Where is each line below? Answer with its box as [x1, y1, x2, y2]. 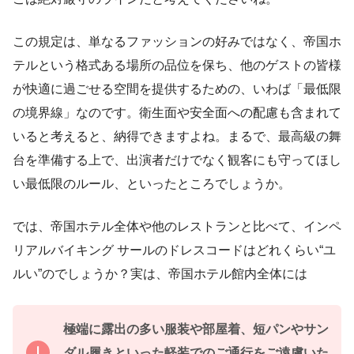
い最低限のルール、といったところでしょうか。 [13, 176, 291, 190]
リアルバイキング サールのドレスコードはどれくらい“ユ [13, 243, 336, 257]
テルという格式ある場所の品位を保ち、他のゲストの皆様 [13, 58, 341, 72]
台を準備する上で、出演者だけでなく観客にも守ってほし [13, 153, 341, 167]
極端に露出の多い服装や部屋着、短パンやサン [63, 322, 329, 336]
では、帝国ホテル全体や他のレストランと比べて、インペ [13, 219, 341, 233]
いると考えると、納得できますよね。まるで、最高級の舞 [13, 129, 341, 143]
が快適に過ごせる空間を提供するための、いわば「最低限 [13, 81, 341, 96]
